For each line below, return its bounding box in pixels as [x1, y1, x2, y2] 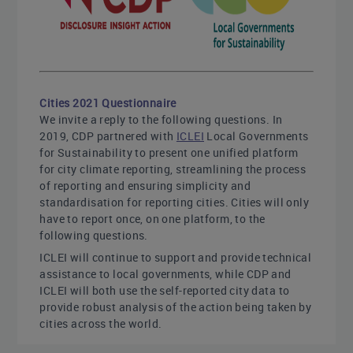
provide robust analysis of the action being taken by [39, 299, 312, 314]
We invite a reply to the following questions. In [39, 111, 283, 127]
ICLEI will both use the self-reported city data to [39, 282, 290, 298]
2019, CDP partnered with [39, 128, 176, 143]
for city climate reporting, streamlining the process [39, 161, 307, 176]
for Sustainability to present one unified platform [39, 144, 299, 160]
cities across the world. [39, 315, 162, 331]
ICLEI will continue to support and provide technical [39, 249, 312, 265]
